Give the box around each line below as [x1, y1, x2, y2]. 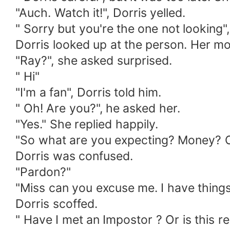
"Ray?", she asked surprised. [15, 53, 172, 68]
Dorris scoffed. [15, 197, 98, 212]
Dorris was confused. [15, 149, 133, 164]
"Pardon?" [15, 165, 71, 180]
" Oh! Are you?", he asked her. [15, 101, 180, 116]
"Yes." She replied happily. [15, 117, 158, 132]
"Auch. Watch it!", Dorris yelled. [15, 6, 185, 21]
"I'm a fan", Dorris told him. [15, 85, 162, 100]
